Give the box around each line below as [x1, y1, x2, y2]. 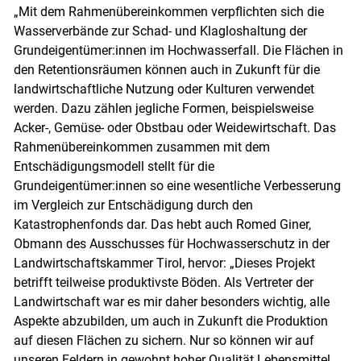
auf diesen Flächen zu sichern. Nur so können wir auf [13, 333, 314, 349]
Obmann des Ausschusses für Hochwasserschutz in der [13, 236, 330, 252]
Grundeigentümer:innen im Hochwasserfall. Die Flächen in [13, 43, 343, 59]
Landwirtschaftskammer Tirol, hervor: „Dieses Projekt [13, 255, 315, 272]
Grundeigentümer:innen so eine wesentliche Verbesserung [13, 178, 341, 194]
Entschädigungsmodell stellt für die [13, 159, 214, 175]
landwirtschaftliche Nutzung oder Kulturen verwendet [13, 81, 314, 98]
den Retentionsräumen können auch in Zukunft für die [13, 62, 320, 78]
